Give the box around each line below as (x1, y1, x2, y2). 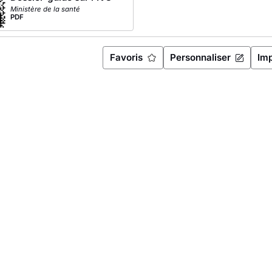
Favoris (109, 52, 148, 64)
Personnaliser (170, 52, 236, 64)
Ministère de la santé (10, 4, 80, 13)
